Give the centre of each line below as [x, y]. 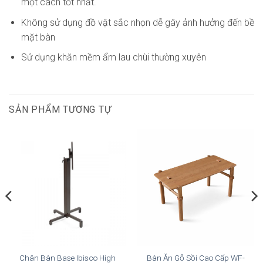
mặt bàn [38, 37]
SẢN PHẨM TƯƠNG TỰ [60, 110]
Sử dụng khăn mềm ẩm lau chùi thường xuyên [113, 58]
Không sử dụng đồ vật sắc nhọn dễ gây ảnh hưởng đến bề [137, 22]
